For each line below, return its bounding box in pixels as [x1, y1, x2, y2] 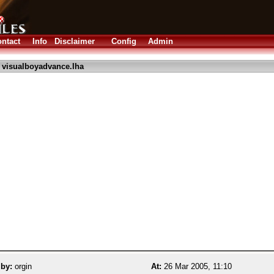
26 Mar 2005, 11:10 [161, 262, 232, 271]
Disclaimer [54, 37, 95, 46]
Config [111, 37, 136, 46]
